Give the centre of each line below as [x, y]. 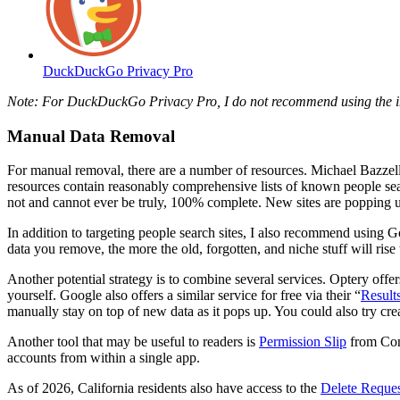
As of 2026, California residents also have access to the [164, 388]
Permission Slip [303, 342]
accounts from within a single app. [104, 358]
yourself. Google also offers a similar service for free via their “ [184, 296]
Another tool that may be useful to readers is [133, 342]
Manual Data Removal [91, 136]
